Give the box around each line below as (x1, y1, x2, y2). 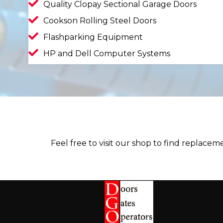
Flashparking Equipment (43, 32, 143, 42)
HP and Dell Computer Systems (43, 49, 170, 58)
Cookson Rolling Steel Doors (43, 16, 156, 25)
